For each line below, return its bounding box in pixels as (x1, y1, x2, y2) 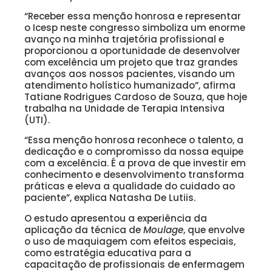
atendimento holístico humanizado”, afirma (24, 79, 236, 92)
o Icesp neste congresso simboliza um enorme (24, 21, 245, 35)
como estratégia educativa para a (24, 246, 191, 259)
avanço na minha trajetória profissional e (24, 33, 224, 46)
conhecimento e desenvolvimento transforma (24, 168, 244, 182)
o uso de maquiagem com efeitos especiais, (24, 234, 236, 248)
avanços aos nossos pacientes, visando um (24, 67, 235, 81)
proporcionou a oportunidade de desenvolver (24, 44, 240, 58)
